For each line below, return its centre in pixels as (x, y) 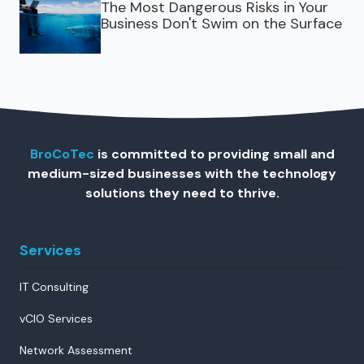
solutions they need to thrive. (182, 193)
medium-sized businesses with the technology (182, 173)
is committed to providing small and (214, 154)
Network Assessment (76, 350)
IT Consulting (54, 286)
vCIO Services (56, 318)
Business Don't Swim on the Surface (221, 23)
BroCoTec (62, 154)
